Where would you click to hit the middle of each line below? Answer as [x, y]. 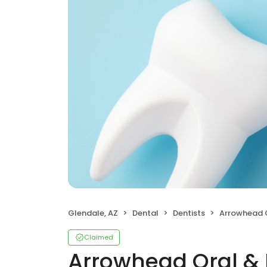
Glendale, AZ [93, 213]
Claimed [99, 237]
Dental [145, 213]
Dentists [189, 213]
